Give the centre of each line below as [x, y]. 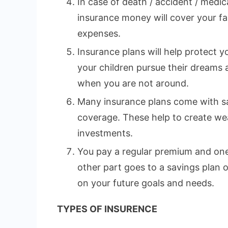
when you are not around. [133, 83]
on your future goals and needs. [146, 183]
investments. [105, 133]
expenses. [99, 33]
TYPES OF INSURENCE [107, 209]
